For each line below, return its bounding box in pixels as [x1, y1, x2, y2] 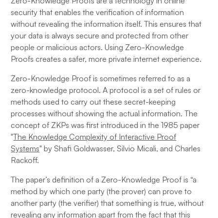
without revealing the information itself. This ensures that [11, 19, 202, 29]
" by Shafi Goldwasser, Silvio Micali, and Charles [39, 144, 201, 154]
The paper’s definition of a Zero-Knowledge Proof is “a [11, 175, 197, 185]
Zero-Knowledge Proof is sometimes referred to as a [11, 73, 191, 84]
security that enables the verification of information [11, 7, 184, 18]
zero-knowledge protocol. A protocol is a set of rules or [11, 85, 201, 95]
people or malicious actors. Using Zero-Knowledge [11, 42, 184, 53]
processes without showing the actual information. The [11, 109, 198, 119]
